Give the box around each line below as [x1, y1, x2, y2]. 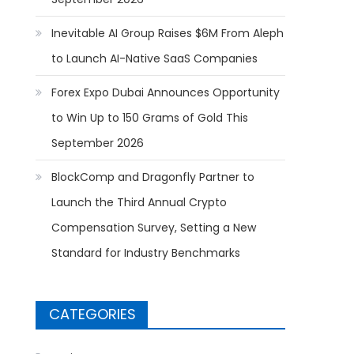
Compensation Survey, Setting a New [51, 219, 257, 235]
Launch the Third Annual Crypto [51, 194, 228, 210]
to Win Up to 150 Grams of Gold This [51, 109, 249, 126]
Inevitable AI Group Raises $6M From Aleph [51, 24, 284, 41]
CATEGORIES [49, 303, 137, 324]
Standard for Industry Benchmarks [51, 244, 241, 261]
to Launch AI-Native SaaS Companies [51, 50, 258, 66]
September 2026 [51, 134, 145, 151]
